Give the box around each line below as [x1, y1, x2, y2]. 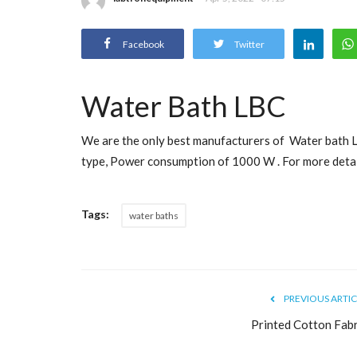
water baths [129, 209, 178, 222]
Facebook [123, 37, 164, 50]
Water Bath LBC [81, 88, 286, 124]
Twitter [234, 37, 265, 50]
